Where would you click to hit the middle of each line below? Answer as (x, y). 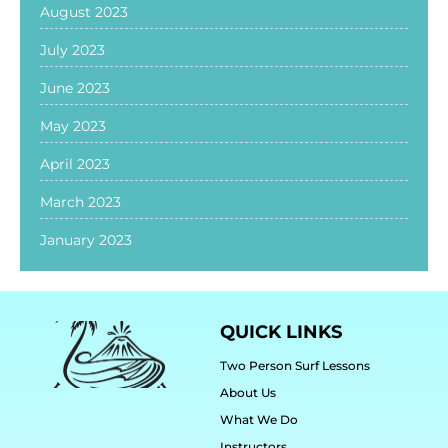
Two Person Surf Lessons (294, 365)
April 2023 (75, 163)
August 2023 (84, 11)
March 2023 (80, 201)
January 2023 (86, 239)
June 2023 (75, 87)
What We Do (258, 419)
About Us (247, 392)
